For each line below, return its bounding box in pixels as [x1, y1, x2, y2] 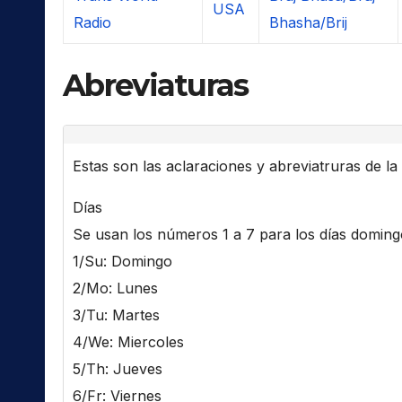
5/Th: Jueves [73, 360, 162, 379]
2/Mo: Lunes [73, 279, 158, 298]
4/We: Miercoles [73, 333, 184, 352]
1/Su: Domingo [73, 252, 172, 271]
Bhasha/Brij [269, 13, 347, 31]
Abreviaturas [63, 66, 249, 104]
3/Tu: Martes [73, 306, 160, 325]
